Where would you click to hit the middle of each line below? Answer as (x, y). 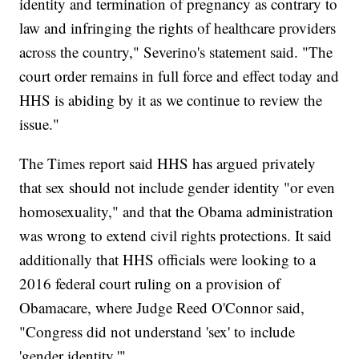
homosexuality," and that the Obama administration (177, 212)
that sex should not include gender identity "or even (177, 188)
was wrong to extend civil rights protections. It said (176, 236)
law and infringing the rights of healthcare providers (178, 28)
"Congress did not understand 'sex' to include (157, 332)
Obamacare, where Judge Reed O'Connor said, (162, 308)
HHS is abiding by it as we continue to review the (171, 100)
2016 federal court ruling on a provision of (150, 284)
